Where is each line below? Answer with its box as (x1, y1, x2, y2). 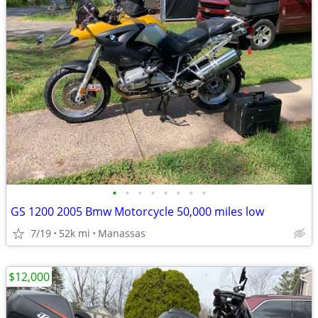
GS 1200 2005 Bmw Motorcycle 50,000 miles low (11, 204, 264, 219)
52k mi (59, 226, 90, 240)
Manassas (98, 226, 146, 240)
